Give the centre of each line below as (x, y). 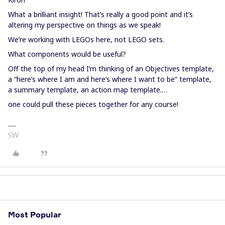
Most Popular (35, 214)
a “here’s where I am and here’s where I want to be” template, (110, 79)
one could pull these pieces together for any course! (93, 104)
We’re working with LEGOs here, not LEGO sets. (86, 39)
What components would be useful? (67, 54)
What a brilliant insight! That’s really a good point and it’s (100, 14)
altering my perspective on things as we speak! (84, 25)
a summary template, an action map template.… (88, 89)
